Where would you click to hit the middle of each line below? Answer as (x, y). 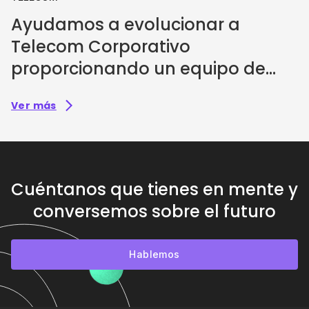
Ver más (34, 106)
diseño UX (53, 91)
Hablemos (154, 255)
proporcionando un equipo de (138, 69)
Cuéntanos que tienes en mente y (154, 190)
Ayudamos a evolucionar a (126, 25)
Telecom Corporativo (101, 47)
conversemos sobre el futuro (154, 212)
